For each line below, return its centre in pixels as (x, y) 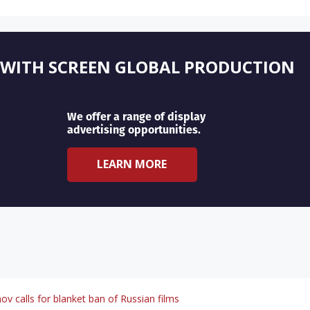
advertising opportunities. (134, 130)
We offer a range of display (136, 117)
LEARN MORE (132, 164)
